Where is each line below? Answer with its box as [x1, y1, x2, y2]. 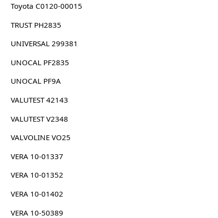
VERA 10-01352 [10, 170, 63, 180]
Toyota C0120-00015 [10, 1, 82, 11]
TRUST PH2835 [10, 19, 61, 30]
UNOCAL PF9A [10, 76, 61, 86]
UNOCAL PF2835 [10, 57, 69, 67]
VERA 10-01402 [10, 188, 63, 199]
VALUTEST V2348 [10, 113, 68, 124]
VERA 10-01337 [10, 151, 63, 161]
